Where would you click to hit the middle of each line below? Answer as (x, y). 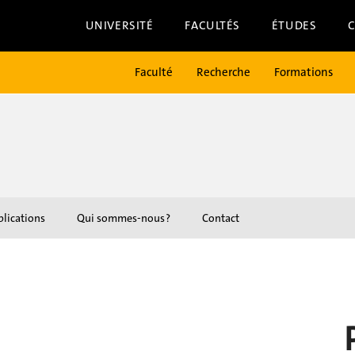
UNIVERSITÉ (119, 25)
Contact (221, 218)
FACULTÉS (212, 25)
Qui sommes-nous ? (124, 218)
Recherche (223, 72)
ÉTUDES (294, 25)
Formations (303, 72)
